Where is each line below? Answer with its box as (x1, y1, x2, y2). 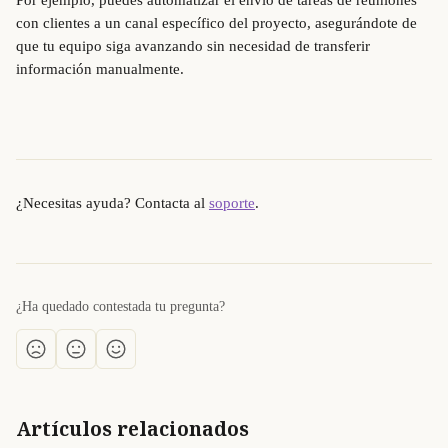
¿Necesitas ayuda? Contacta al (16, 195, 209, 211)
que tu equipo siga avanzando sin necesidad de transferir (16, 38, 374, 54)
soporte (209, 195, 255, 211)
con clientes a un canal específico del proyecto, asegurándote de (16, 15, 421, 31)
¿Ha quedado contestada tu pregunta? (16, 299, 225, 314)
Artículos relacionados (16, 416, 249, 442)
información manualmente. (16, 61, 184, 77)
